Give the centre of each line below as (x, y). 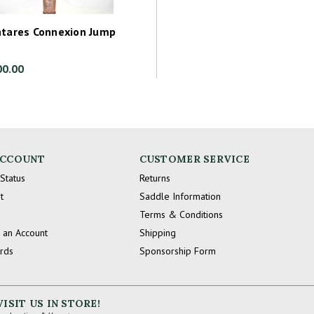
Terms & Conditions (181, 214)
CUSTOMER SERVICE (194, 159)
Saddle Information (180, 196)
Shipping (157, 232)
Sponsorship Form (177, 251)
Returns (155, 178)
